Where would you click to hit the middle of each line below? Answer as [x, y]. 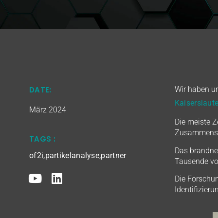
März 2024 [48, 110]
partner [114, 156]
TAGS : [42, 139]
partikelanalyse [72, 156]
